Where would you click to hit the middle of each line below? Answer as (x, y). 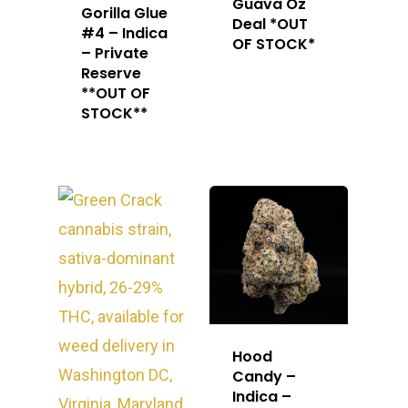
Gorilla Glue (124, 14)
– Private (115, 54)
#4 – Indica (124, 34)
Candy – (265, 376)
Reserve (111, 74)
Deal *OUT (270, 25)
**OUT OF (116, 94)
